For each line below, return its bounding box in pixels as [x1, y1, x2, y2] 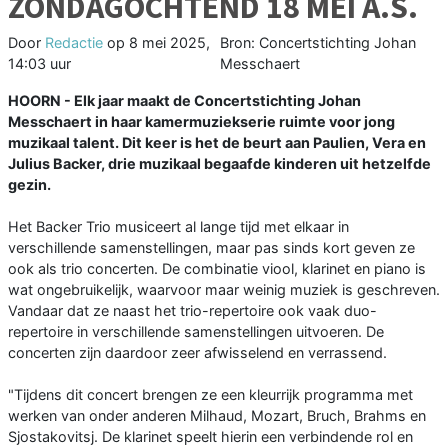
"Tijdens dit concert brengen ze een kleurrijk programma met [8, 386, 413, 404]
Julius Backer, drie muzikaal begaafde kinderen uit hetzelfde [8, 155, 431, 173]
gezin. [8, 176, 51, 194]
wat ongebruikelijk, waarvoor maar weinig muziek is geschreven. [8, 281, 440, 299]
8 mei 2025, [129, 34, 210, 52]
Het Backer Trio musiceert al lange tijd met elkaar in [8, 218, 349, 236]
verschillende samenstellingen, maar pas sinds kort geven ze [8, 239, 415, 257]
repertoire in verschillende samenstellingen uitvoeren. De [8, 323, 384, 341]
